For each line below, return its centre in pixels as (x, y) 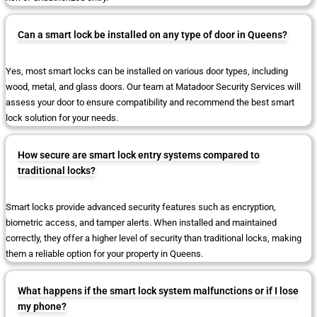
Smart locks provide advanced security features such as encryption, (141, 207)
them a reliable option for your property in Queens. (104, 254)
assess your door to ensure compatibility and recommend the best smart (150, 103)
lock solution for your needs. (62, 118)
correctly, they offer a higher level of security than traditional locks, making (154, 238)
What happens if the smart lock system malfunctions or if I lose (158, 291)
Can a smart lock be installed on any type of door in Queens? (152, 35)
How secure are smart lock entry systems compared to (139, 155)
